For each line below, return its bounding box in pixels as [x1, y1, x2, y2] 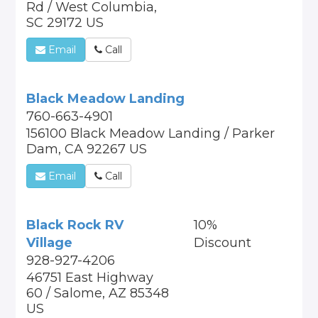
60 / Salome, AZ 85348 [26, 285, 170, 301]
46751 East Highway [26, 270, 154, 285]
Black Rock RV [26, 217, 124, 233]
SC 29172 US [26, 15, 104, 31]
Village [26, 235, 73, 251]
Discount [193, 235, 251, 251]
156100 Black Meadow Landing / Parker [26, 126, 275, 141]
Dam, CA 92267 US [26, 141, 148, 157]
